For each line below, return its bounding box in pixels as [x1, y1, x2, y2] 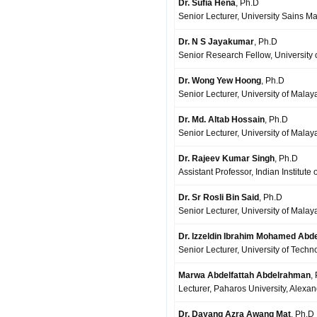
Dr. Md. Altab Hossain [178, 115, 265, 125]
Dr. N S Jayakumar [178, 37, 254, 47]
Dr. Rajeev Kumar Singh [178, 154, 275, 163]
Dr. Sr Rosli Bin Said [178, 192, 259, 202]
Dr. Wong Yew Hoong [178, 76, 261, 86]
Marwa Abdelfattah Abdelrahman [178, 270, 311, 280]
